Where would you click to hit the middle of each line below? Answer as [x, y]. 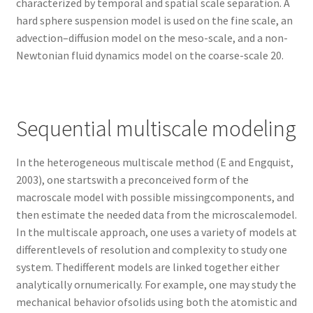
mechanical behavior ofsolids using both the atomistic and [156, 302]
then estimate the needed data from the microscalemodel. [156, 215]
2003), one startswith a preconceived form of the [132, 180]
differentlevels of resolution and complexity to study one [151, 250]
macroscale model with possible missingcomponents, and [155, 197]
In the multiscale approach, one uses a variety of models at [156, 232]
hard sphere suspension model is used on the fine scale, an [154, 20]
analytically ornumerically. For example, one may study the [156, 285]
